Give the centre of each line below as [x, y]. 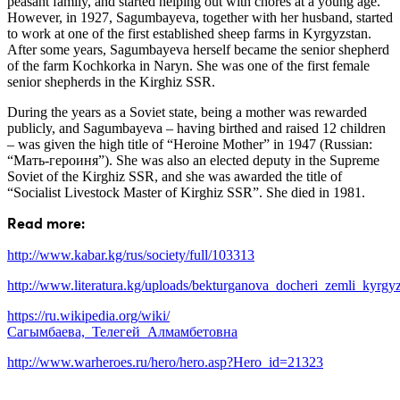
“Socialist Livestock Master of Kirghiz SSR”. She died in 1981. [186, 192]
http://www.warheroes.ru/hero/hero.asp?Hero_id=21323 [165, 362]
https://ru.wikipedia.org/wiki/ [88, 316]
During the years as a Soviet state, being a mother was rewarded [187, 112]
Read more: [46, 224]
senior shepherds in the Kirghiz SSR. [111, 82]
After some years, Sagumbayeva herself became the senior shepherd [198, 50]
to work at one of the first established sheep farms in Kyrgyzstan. [189, 33]
